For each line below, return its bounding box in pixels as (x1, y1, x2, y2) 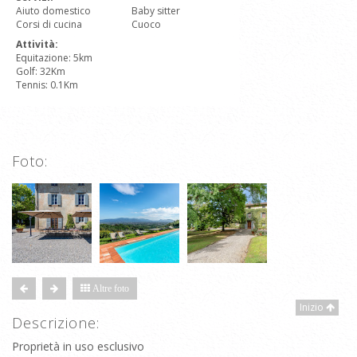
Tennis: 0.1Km (16, 78, 78, 92)
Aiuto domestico (16, 4, 91, 18)
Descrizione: (12, 313, 100, 332)
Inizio (300, 300, 326, 314)
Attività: (16, 37, 58, 51)
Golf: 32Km (16, 65, 65, 78)
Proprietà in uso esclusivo (12, 339, 144, 354)
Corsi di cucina (16, 18, 82, 31)
